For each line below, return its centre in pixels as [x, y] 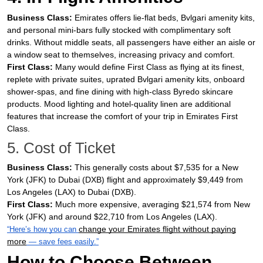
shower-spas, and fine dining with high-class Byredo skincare [120, 92]
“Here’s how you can [43, 229]
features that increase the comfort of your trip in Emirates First [122, 116]
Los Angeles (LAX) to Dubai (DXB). [72, 192]
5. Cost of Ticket [61, 148]
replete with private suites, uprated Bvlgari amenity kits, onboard [126, 79]
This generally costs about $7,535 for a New [155, 167]
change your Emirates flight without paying [157, 229]
